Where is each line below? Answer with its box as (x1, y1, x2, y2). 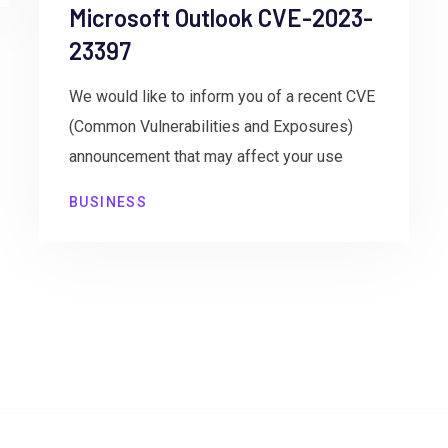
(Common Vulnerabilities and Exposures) (68, 116, 353, 136)
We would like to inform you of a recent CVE (68, 86, 375, 106)
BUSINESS (68, 193, 148, 210)
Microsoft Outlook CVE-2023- (68, 2, 373, 32)
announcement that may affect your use (68, 146, 343, 166)
